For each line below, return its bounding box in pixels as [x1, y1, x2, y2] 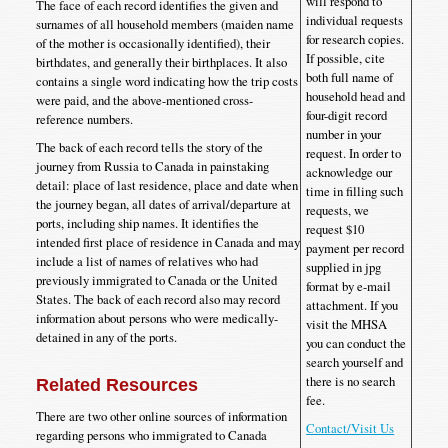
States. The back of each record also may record [35, 289, 280, 308]
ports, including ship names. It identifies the [35, 213, 259, 232]
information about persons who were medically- [35, 308, 278, 327]
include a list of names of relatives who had [35, 251, 258, 270]
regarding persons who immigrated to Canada [35, 425, 267, 444]
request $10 [306, 220, 365, 239]
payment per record [306, 239, 405, 258]
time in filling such [306, 182, 404, 201]
